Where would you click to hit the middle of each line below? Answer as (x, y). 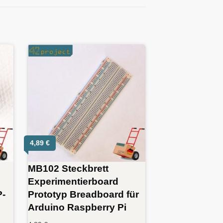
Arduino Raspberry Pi (77, 207)
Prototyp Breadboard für (84, 194)
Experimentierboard (73, 181)
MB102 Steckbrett (68, 168)
